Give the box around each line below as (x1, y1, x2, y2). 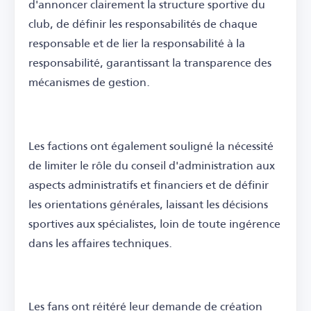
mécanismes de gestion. (28, 71, 150, 93)
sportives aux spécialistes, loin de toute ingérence (28, 212, 280, 234)
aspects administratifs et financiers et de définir (28, 173, 269, 195)
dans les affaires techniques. (28, 231, 172, 253)
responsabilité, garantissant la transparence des (28, 51, 271, 74)
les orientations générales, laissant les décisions (28, 192, 268, 215)
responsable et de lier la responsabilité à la (28, 32, 245, 54)
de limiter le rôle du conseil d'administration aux (28, 153, 275, 176)
